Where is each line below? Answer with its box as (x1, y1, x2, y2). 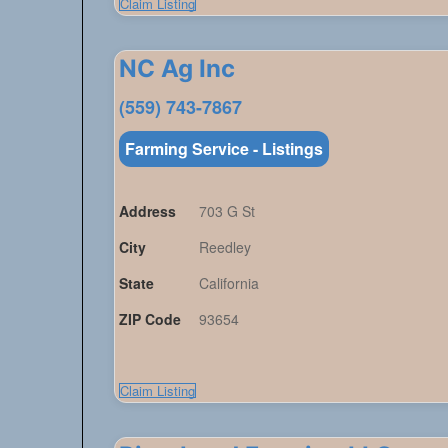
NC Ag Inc (119, 54, 236, 84)
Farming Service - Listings (125, 137, 324, 161)
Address (119, 201, 177, 222)
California (199, 273, 260, 294)
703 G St (199, 201, 256, 222)
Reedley (199, 237, 252, 258)
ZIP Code (119, 309, 182, 330)
